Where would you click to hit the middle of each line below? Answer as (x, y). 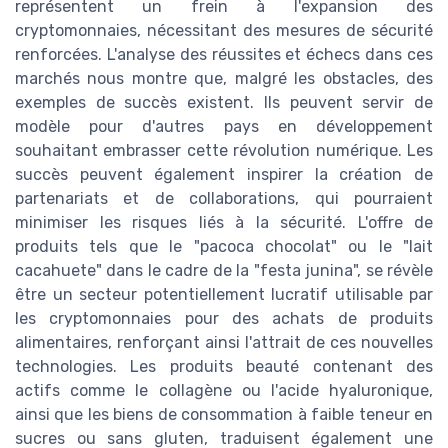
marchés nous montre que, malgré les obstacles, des (224, 79)
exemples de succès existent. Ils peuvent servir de (224, 103)
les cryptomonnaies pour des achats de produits (224, 319)
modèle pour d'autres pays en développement (224, 127)
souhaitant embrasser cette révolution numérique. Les (224, 151)
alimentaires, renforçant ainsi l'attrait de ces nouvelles (224, 343)
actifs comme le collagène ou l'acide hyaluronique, (224, 391)
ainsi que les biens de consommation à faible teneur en (224, 415)
